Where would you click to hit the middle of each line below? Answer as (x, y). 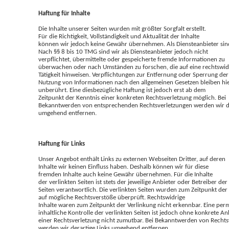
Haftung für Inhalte (64, 14)
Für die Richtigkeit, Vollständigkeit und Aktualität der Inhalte (119, 37)
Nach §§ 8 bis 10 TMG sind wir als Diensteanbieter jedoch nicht (123, 52)
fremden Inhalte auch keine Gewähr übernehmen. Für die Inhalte (125, 175)
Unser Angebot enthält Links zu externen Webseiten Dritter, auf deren (132, 159)
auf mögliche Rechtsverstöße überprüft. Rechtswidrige (112, 198)
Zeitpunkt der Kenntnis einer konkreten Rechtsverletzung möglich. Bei (132, 98)
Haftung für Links (62, 144)
